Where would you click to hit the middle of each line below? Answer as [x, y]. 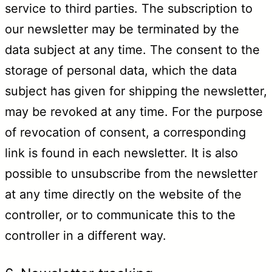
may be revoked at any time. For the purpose [134, 111]
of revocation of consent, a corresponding [125, 132]
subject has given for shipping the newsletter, [136, 91]
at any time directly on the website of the [123, 194]
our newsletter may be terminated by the [122, 29]
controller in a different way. [86, 235]
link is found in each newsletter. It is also [121, 153]
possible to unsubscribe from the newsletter [131, 173]
